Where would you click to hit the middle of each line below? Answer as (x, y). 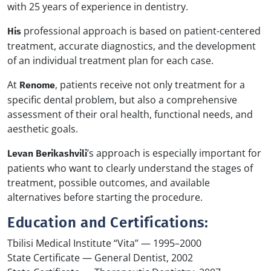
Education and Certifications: (108, 222)
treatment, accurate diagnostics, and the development (132, 46)
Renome (37, 85)
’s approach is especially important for (174, 153)
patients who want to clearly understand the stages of (130, 168)
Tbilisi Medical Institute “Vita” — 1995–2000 (104, 243)
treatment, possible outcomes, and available (109, 182)
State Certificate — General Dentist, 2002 (100, 257)
